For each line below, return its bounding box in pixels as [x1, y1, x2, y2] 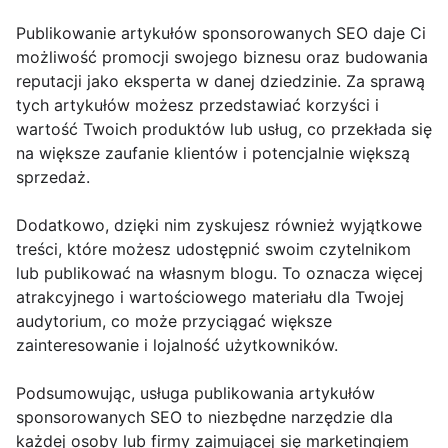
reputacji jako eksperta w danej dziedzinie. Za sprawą [16, 71, 425, 92]
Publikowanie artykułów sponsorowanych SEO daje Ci [16, 23, 426, 44]
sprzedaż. [16, 167, 90, 188]
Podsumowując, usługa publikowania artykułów [16, 383, 375, 404]
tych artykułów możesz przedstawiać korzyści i [16, 95, 379, 116]
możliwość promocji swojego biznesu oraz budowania [16, 47, 428, 68]
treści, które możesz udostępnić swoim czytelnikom [16, 239, 411, 260]
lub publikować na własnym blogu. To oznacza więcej [16, 263, 423, 284]
